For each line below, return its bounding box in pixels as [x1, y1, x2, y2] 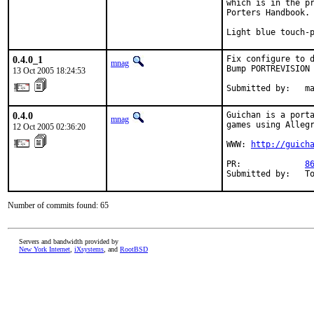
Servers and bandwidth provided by [19, 238, 118, 245]
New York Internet [19, 245, 70, 253]
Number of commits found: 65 [8, 200, 109, 210]
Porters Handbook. [226, 8, 310, 18]
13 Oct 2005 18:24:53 [13, 66, 86, 76]
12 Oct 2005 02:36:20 [13, 122, 86, 132]
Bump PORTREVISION [226, 64, 310, 74]
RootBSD [120, 245, 148, 253]
